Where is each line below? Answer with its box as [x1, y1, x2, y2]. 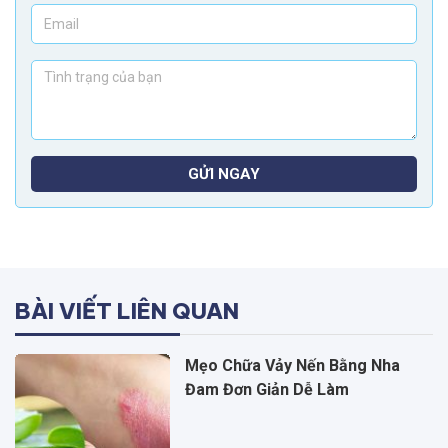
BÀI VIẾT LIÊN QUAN [15, 297, 239, 326]
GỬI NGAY [188, 165, 260, 184]
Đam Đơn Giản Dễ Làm [184, 380, 349, 400]
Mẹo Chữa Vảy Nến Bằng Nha [184, 356, 400, 376]
